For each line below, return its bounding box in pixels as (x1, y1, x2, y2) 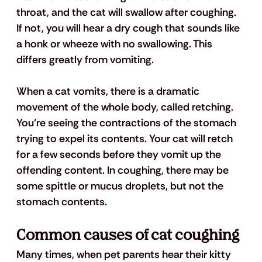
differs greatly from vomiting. (16, 53, 154, 67)
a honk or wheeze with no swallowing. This (16, 37, 215, 51)
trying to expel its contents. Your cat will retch (16, 132, 235, 146)
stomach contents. (16, 195, 109, 209)
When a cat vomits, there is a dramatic (16, 84, 202, 99)
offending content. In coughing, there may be (16, 163, 231, 178)
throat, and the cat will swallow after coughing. (16, 5, 239, 20)
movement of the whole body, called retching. (16, 100, 236, 115)
